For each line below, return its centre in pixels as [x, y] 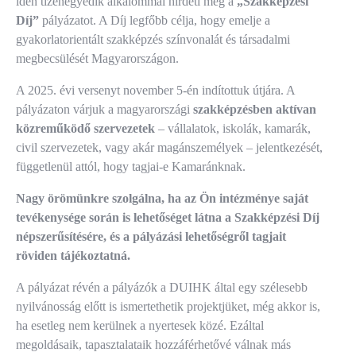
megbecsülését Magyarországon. [97, 59]
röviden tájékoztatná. [73, 256]
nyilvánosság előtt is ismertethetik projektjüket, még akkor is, [168, 307]
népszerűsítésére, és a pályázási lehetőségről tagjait [151, 237]
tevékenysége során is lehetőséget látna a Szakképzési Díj [168, 218]
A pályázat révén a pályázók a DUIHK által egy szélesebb [162, 288]
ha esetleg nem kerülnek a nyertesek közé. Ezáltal [140, 326]
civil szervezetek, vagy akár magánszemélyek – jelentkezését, [169, 148]
